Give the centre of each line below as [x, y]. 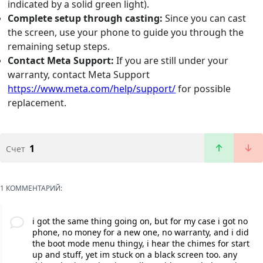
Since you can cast [205, 18]
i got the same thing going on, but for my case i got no [140, 221]
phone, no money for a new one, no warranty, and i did [140, 232]
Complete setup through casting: [85, 18]
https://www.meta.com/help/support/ [92, 89]
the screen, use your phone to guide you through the [126, 33]
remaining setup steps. [59, 47]
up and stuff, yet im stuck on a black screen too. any [134, 255]
